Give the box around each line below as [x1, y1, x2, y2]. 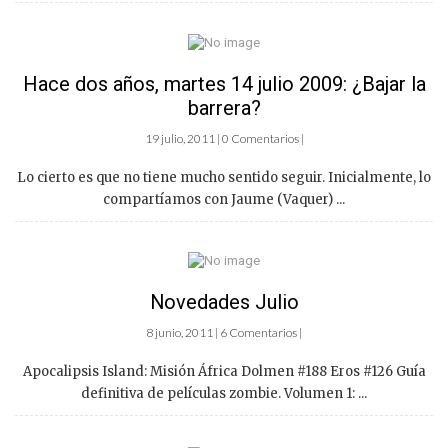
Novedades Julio [149, 290, 299, 315]
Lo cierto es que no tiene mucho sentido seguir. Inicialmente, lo [17, 168, 431, 186]
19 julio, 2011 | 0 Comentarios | [144, 130, 304, 146]
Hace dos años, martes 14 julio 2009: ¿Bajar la [22, 71, 426, 96]
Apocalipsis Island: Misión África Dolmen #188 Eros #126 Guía [22, 363, 426, 381]
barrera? [187, 95, 261, 120]
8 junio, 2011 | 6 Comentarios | [146, 325, 302, 341]
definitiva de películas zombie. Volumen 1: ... [81, 385, 367, 403]
